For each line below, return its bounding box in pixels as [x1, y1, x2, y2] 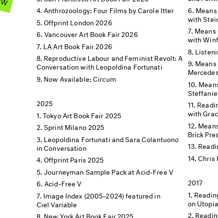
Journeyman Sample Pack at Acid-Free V [44, 165, 173, 176]
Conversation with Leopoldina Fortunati [36, 61, 163, 71]
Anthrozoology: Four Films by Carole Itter [44, 4, 174, 15]
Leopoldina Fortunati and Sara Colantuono [44, 133, 179, 144]
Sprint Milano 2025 [44, 121, 105, 131]
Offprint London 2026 [44, 16, 112, 27]
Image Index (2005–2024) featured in [43, 189, 161, 200]
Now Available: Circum [44, 73, 116, 83]
